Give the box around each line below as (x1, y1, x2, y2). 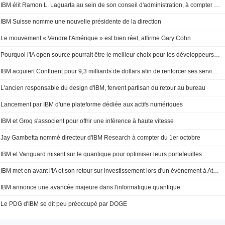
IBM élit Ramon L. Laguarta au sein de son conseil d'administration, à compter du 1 (214, 2, 220, 9)
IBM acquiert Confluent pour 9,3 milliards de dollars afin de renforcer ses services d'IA (212, 68, 218, 75)
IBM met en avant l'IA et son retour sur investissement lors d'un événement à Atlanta (213, 167, 219, 174)
